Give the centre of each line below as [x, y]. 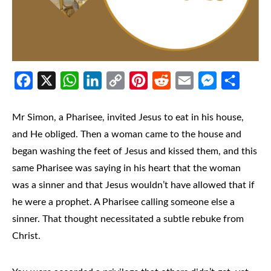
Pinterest [149, 99]
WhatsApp [83, 99]
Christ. [26, 236]
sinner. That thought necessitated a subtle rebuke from [128, 219]
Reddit [166, 99]
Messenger [221, 99]
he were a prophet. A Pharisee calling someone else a [123, 202]
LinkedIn [101, 99]
